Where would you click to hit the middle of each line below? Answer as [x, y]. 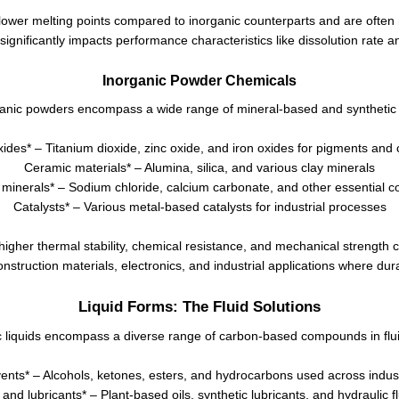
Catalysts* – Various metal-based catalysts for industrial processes [199, 206]
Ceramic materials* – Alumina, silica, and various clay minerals [199, 167]
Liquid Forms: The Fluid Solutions [199, 306]
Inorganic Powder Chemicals [199, 80]
